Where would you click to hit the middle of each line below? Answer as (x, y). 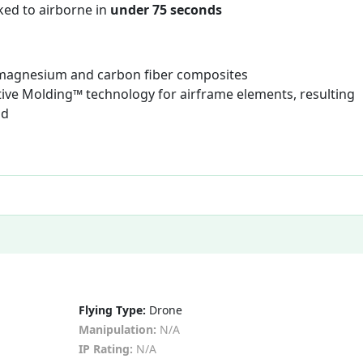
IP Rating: (105, 349)
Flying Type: (112, 310)
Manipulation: (117, 330)
